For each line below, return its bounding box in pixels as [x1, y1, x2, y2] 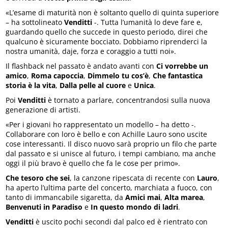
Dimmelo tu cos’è [88, 71, 149, 81]
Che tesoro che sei [6, 173, 70, 183]
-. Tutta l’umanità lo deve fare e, [92, 17, 203, 27]
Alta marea [164, 192, 204, 203]
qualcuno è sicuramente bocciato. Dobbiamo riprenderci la [6, 37, 208, 47]
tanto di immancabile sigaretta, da [6, 192, 126, 203]
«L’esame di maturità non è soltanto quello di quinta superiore [6, 8, 219, 18]
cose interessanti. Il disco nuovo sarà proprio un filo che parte [6, 139, 217, 149]
